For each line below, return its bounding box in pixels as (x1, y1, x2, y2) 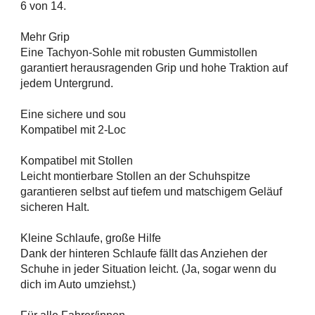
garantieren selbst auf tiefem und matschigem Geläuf (20, 186, 282, 198)
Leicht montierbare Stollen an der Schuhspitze (20, 170, 250, 183)
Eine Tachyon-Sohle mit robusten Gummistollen (20, 46, 257, 59)
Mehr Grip (20, 31, 70, 44)
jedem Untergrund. (20, 77, 113, 90)
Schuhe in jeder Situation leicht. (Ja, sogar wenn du (20, 263, 276, 276)
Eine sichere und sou (20, 108, 126, 121)
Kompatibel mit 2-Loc (20, 124, 126, 136)
